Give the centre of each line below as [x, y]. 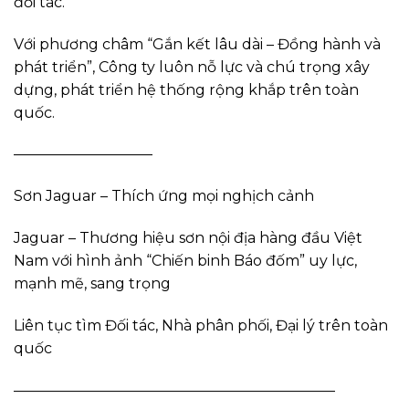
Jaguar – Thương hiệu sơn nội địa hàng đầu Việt [188, 237]
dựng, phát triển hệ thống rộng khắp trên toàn [186, 89]
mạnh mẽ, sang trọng [92, 283]
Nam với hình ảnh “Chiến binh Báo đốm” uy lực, [185, 260]
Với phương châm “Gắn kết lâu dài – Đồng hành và [197, 44]
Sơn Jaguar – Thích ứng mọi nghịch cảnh [164, 196]
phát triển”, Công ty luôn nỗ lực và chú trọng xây [192, 67]
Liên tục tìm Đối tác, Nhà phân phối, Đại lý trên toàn [201, 325]
